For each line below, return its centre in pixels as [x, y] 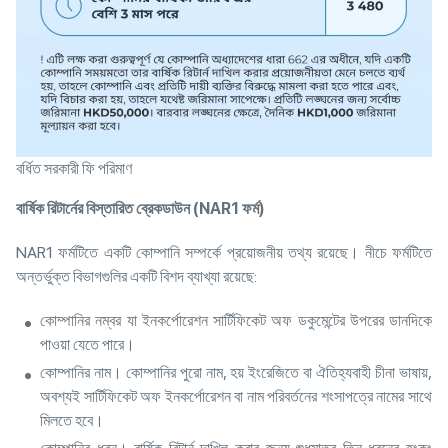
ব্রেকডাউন [163, 209]
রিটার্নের [65, 209]
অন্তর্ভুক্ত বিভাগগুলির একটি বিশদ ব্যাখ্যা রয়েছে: [138, 277]
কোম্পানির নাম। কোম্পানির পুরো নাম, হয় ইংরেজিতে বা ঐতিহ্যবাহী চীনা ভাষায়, [236, 373]
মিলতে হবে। [73, 421]
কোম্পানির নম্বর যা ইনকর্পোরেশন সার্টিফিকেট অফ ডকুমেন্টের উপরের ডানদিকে [236, 321]
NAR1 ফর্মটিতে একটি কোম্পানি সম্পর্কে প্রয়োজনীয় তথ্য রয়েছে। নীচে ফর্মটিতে [224, 253]
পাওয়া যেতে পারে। [89, 345]
